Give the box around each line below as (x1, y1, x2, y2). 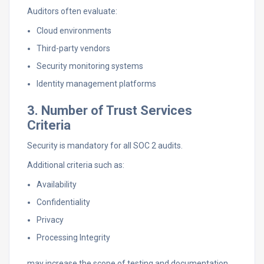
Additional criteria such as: (27, 160, 124, 170)
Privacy (37, 215, 64, 225)
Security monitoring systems (37, 61, 143, 71)
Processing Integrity (37, 233, 110, 242)
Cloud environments (37, 26, 111, 35)
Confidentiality (37, 197, 90, 207)
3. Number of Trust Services (27, 103, 192, 118)
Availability (37, 180, 77, 189)
